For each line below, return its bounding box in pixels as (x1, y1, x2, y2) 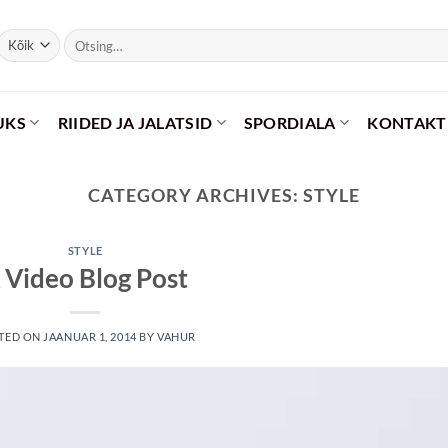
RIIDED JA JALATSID (57, 113, 213, 132)
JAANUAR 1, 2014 (43, 329, 137, 343)
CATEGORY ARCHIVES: (88, 184, 303, 206)
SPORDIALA (243, 113, 336, 132)
